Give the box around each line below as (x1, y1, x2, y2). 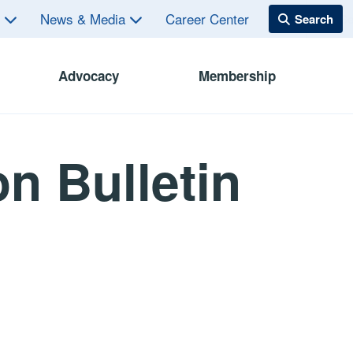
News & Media (40, 9, 129, 28)
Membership (198, 66, 276, 85)
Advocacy (58, 66, 119, 85)
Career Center (165, 9, 249, 28)
